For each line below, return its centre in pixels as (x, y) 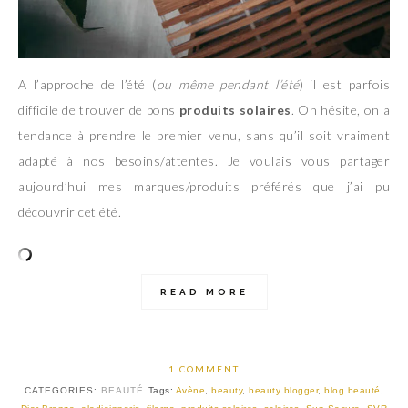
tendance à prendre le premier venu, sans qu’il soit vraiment (204, 135)
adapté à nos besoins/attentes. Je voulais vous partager (204, 160)
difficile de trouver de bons (99, 109)
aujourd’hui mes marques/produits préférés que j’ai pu (204, 186)
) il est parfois (345, 84)
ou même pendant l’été (228, 84)
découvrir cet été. (70, 211)
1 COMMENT (204, 368)
